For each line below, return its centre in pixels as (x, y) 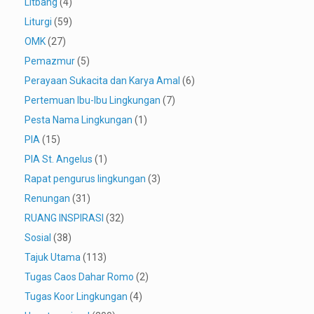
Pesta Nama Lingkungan (78, 120)
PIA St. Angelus (59, 159)
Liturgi (38, 22)
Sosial (38, 238)
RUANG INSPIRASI (64, 218)
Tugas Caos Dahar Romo (79, 277)
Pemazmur (50, 61)
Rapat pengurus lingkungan (85, 179)
